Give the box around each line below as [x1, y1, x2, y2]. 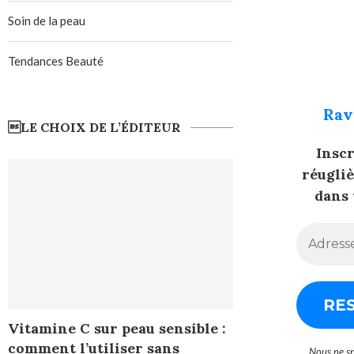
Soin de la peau [8, 13, 85, 28]
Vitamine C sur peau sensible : [8, 319, 226, 338]
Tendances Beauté [8, 54, 104, 69]
